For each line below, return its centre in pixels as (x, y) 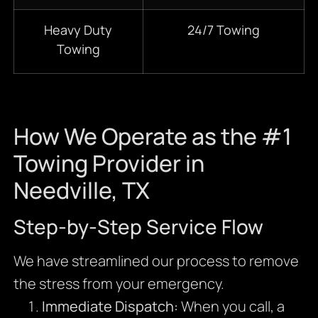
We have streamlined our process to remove (156, 261)
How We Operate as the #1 (152, 136)
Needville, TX (81, 190)
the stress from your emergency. (119, 283)
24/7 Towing (223, 29)
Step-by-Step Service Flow (138, 226)
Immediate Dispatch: (110, 306)
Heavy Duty (78, 29)
